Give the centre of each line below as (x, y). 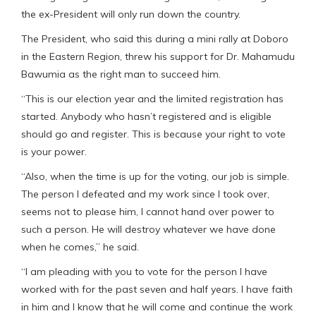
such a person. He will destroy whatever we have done (148, 229)
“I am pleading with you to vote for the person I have (144, 271)
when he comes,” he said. (80, 247)
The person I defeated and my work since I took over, (145, 194)
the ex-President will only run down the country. (131, 14)
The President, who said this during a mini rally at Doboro (155, 38)
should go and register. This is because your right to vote (153, 134)
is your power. (54, 151)
